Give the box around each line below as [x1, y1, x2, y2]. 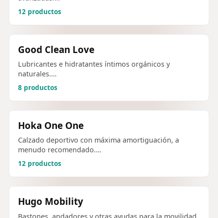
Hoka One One [18, 119, 84, 132]
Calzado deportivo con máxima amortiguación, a [18, 135, 179, 145]
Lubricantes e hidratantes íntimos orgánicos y [18, 59, 170, 69]
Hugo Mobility [18, 195, 83, 208]
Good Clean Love [18, 43, 94, 56]
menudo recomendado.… [18, 145, 101, 155]
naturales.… [18, 69, 56, 79]
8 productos [18, 83, 57, 92]
